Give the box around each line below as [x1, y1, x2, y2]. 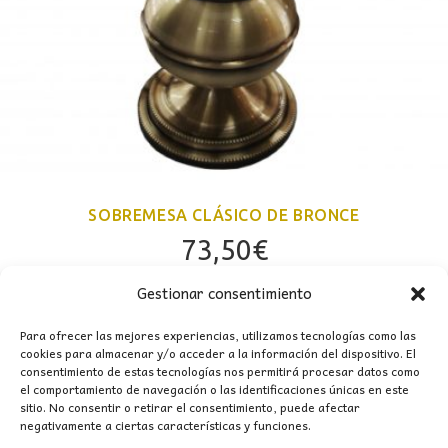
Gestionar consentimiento [136, 281, 312, 305]
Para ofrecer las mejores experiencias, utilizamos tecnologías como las [20, 325, 416, 345]
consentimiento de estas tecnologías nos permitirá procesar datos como [20, 361, 420, 381]
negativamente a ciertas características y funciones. [20, 415, 311, 435]
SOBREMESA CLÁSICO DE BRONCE [88, 206, 360, 225]
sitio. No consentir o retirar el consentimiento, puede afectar [20, 397, 360, 417]
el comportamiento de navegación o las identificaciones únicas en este [20, 379, 409, 399]
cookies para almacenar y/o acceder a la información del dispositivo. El [20, 343, 416, 363]
